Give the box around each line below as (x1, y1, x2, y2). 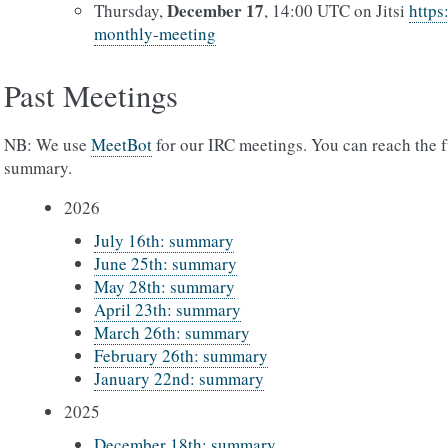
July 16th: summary (94, 229, 234, 252)
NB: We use (4, 133, 91, 156)
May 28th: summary (94, 275, 235, 298)
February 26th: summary (94, 344, 268, 367)
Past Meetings (4, 75, 178, 116)
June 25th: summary (94, 252, 237, 275)
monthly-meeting (94, 22, 216, 45)
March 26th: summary (94, 321, 250, 344)
